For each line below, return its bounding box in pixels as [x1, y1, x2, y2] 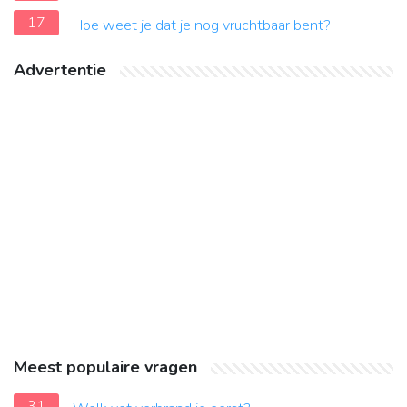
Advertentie [14, 59, 106, 82]
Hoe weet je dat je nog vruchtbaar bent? [73, 15, 331, 36]
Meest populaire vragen [14, 356, 197, 379]
